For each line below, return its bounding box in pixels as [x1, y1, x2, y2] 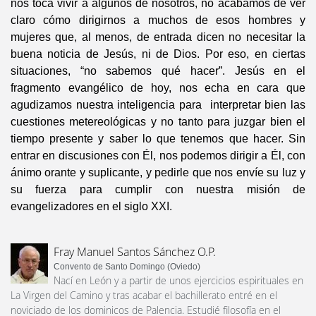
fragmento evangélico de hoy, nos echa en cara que [11, 82, 305, 95]
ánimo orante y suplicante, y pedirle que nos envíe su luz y [11, 166, 305, 179]
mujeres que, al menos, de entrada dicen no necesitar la [11, 31, 305, 44]
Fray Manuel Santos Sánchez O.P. [54, 244, 216, 260]
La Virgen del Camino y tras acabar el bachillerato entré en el [11, 288, 277, 303]
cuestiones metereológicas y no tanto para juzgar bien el [11, 116, 305, 128]
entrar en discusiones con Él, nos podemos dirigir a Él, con [11, 150, 305, 162]
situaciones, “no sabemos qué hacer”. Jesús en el [11, 65, 305, 78]
